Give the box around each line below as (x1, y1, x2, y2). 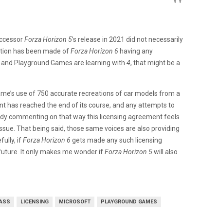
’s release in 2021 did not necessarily (72, 35, 183, 43)
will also (152, 147, 178, 156)
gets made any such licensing (71, 136, 162, 144)
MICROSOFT (59, 198, 91, 205)
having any (118, 47, 153, 55)
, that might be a (130, 58, 180, 67)
